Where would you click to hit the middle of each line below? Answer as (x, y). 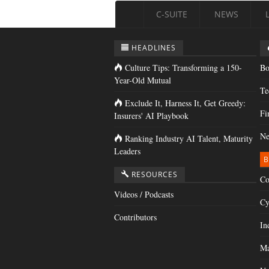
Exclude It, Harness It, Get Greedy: (185, 103)
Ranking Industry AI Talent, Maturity (189, 139)
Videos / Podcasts (144, 195)
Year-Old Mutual (143, 80)
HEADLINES (154, 48)
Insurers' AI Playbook (151, 116)
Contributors (135, 217)
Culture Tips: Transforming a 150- (183, 68)
